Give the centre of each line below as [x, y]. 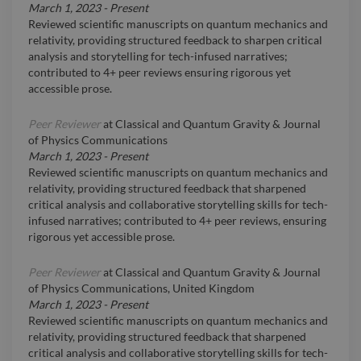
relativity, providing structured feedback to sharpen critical [175, 40]
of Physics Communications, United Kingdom [141, 288]
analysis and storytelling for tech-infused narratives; [158, 56]
